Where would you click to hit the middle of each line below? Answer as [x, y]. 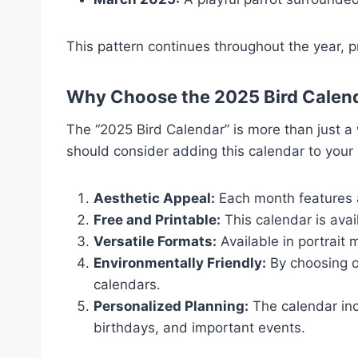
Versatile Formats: [155, 241]
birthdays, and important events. [199, 328]
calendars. [127, 284]
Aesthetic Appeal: [154, 198]
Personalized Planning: [171, 306]
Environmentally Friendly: [180, 263]
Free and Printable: [157, 220]
